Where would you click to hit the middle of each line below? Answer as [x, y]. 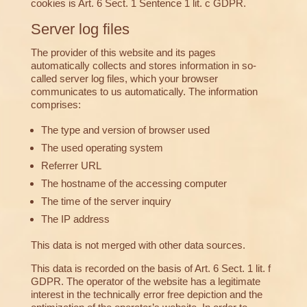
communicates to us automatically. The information [144, 92]
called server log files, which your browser [124, 79]
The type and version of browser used [125, 130]
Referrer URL [71, 166]
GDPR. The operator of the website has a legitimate [145, 282]
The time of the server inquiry [106, 201]
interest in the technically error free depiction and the [146, 295]
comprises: [56, 105]
